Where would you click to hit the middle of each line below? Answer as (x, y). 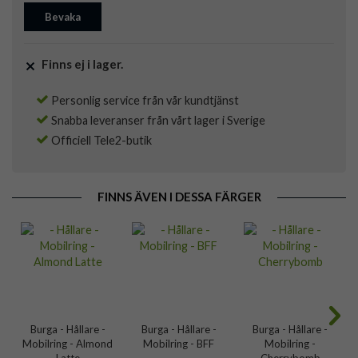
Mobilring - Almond (68, 343)
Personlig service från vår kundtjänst (144, 101)
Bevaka (63, 17)
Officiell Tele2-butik (100, 141)
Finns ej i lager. (81, 64)
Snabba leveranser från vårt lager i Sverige (157, 121)
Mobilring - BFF (179, 343)
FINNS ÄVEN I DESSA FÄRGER (179, 197)
